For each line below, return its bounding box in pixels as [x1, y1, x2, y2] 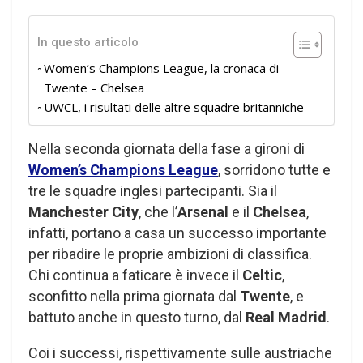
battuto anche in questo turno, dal [28, 308, 246, 326]
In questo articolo [37, 35, 139, 50]
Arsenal [177, 203, 228, 220]
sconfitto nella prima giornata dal [28, 287, 240, 305]
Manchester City [28, 203, 139, 220]
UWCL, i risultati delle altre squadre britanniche [44, 98, 304, 115]
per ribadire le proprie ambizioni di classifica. [28, 245, 312, 263]
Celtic [242, 266, 282, 284]
